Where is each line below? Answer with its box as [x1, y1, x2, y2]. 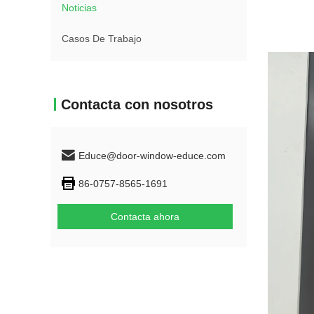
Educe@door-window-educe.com [78, 150, 226, 161]
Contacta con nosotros [61, 97, 213, 112]
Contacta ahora [111, 211, 179, 222]
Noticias [62, 2, 97, 13]
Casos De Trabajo [62, 33, 142, 44]
